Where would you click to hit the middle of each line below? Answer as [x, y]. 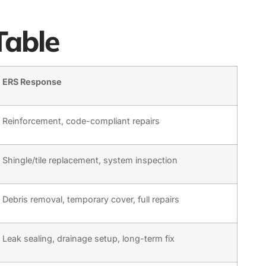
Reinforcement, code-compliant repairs [81, 121]
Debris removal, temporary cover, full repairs [91, 199]
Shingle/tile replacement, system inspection [90, 160]
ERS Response [32, 82]
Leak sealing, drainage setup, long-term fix [88, 239]
